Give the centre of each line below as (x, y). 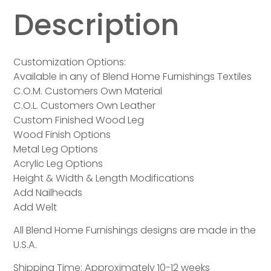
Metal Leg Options (56, 149)
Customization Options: (70, 62)
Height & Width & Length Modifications (104, 178)
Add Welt (35, 207)
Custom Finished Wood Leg (79, 120)
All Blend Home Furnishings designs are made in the (135, 230)
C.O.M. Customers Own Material (88, 91)
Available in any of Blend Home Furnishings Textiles (133, 77)
